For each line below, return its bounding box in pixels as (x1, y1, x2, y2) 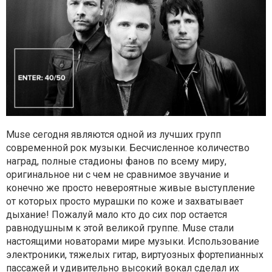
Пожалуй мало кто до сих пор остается (49, 209, 227, 221)
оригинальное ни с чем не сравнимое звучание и (6, 169, 229, 181)
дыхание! (6, 209, 49, 221)
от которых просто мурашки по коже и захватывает (6, 195, 243, 208)
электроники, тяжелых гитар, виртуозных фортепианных (6, 249, 263, 261)
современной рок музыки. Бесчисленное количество (6, 142, 250, 154)
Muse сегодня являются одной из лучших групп (6, 129, 221, 141)
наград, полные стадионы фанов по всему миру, (6, 155, 226, 168)
